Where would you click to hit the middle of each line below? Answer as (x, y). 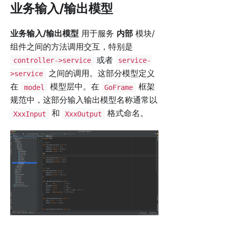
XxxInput (29, 114)
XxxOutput (84, 114)
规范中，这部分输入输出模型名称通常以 (84, 100)
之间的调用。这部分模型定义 (100, 73)
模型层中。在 (74, 87)
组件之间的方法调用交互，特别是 (72, 46)
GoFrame (119, 87)
